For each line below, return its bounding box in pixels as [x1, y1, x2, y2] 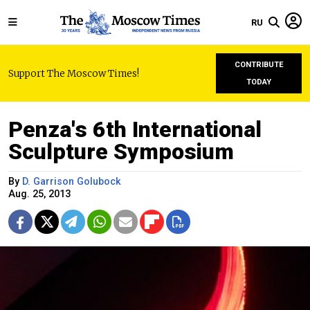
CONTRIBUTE [234, 60, 284, 69]
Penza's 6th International [8, 116, 262, 143]
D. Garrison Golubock [22, 176, 121, 188]
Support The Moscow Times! [8, 67, 139, 80]
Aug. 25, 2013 [8, 188, 71, 200]
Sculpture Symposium [8, 138, 234, 165]
